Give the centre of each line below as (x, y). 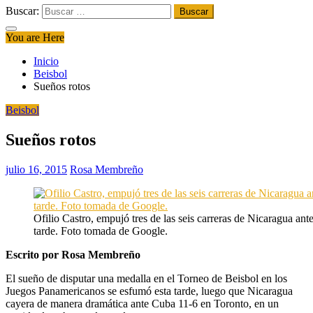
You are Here (35, 37)
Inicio (46, 61)
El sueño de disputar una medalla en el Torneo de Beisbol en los (146, 278)
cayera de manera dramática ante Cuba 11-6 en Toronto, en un (142, 303)
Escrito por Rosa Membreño (73, 254)
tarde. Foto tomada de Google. (101, 231)
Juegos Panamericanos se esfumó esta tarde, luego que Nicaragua (149, 291)
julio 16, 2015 (36, 169)
